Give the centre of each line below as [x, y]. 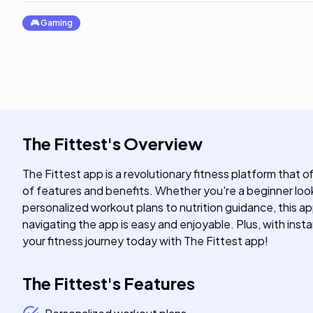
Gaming [57, 23]
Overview [163, 143]
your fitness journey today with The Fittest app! [145, 241]
